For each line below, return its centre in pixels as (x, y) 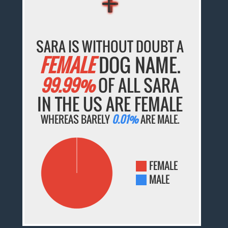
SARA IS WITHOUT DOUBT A (110, 47)
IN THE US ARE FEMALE (110, 104)
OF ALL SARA (137, 85)
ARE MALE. (159, 119)
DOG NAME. (137, 65)
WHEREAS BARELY (76, 119)
